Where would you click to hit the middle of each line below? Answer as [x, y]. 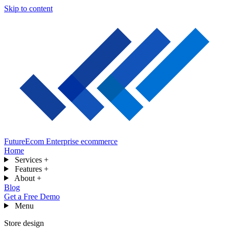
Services [29, 159]
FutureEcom [24, 141]
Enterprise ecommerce [82, 141]
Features [29, 169]
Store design [24, 223]
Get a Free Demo [32, 196]
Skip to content [28, 8]
